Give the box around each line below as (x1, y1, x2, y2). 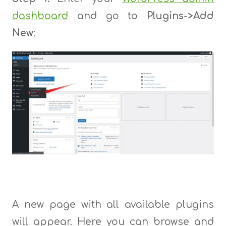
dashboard (12, 11, 68, 22)
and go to (68, 11, 147, 22)
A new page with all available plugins (12, 199, 214, 210)
